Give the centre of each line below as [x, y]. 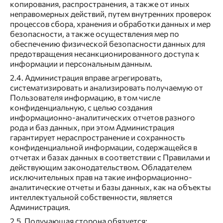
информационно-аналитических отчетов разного [103, 117]
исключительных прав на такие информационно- [101, 177]
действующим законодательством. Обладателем [101, 167]
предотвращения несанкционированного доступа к [105, 54]
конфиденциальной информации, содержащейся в [104, 147]
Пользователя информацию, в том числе [85, 98]
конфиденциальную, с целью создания [81, 108]
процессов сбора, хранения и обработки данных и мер [110, 24]
